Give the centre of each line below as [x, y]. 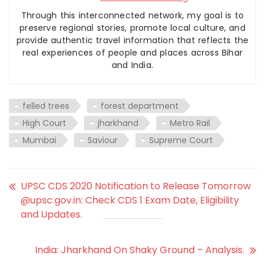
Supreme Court [181, 140]
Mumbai [39, 140]
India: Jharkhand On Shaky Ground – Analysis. [140, 250]
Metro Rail [190, 123]
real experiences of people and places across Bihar [132, 53]
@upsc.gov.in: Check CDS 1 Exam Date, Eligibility [130, 201]
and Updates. [51, 215]
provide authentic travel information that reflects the [132, 41]
